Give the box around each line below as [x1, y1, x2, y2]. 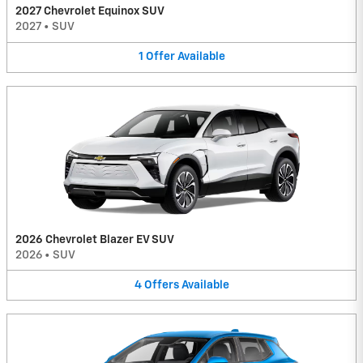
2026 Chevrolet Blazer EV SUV [15, 233, 174, 246]
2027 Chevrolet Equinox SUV [15, 6, 164, 18]
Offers [143, 279, 179, 291]
